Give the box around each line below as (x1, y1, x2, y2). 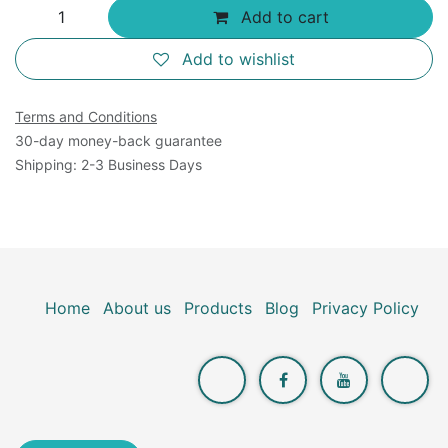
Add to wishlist (182, 48, 295, 69)
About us (103, 297, 171, 318)
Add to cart (241, 6, 335, 27)
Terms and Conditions (15, 107, 157, 125)
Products (184, 297, 252, 318)
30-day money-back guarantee (15, 131, 222, 149)
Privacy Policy (312, 297, 419, 318)
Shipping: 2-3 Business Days (15, 155, 202, 173)
